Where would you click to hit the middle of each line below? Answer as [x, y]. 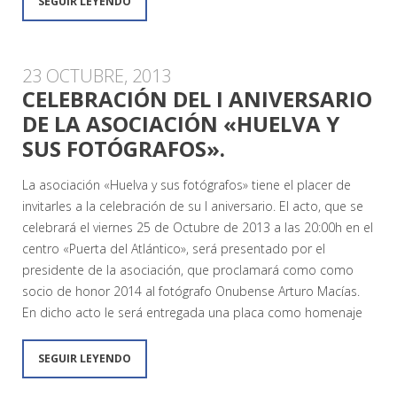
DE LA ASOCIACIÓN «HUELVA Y [181, 123]
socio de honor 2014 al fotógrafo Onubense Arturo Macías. [191, 291]
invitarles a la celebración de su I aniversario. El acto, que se [193, 206]
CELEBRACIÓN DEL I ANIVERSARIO [197, 98]
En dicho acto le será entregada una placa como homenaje [192, 312]
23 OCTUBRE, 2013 [97, 75]
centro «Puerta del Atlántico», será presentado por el [174, 248]
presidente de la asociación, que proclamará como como [188, 269]
